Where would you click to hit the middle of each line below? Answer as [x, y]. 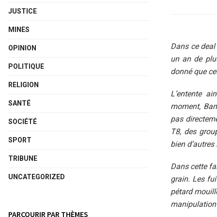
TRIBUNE [23, 158]
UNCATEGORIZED [37, 177]
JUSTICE [23, 11]
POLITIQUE [26, 66]
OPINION [22, 48]
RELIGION [23, 85]
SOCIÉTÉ [23, 122]
